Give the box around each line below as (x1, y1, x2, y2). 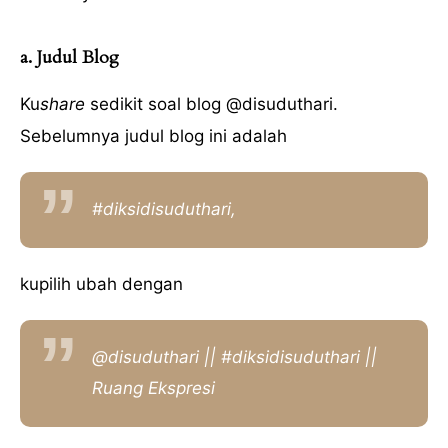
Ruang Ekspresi (92, 378, 215, 399)
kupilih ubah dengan (20, 273, 183, 294)
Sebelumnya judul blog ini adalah (20, 125, 287, 146)
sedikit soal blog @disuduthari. (85, 93, 338, 114)
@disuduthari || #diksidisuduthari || (92, 347, 377, 368)
